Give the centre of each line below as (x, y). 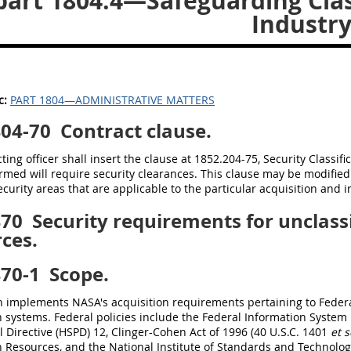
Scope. (77, 274)
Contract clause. (134, 131)
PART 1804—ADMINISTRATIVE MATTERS (112, 100)
